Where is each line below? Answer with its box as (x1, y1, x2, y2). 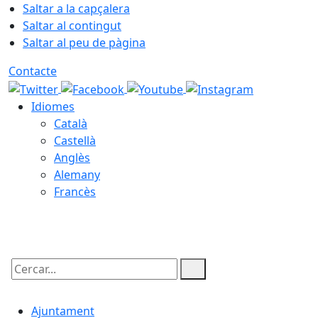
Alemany (54, 166, 100, 182)
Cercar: (8, 273, 46, 289)
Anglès (54, 149, 90, 165)
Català (54, 115, 87, 131)
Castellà (54, 132, 96, 148)
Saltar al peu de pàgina (23, 35, 146, 50)
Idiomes (31, 98, 75, 114)
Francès (54, 183, 96, 199)
